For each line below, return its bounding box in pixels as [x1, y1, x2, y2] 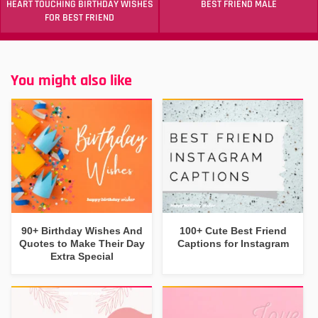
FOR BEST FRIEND [45, 11, 114, 24]
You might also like [11, 70, 132, 91]
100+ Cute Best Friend [179, 224, 287, 236]
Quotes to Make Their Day [18, 237, 145, 249]
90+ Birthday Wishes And [21, 224, 143, 236]
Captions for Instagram [177, 237, 289, 249]
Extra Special [50, 250, 114, 262]
